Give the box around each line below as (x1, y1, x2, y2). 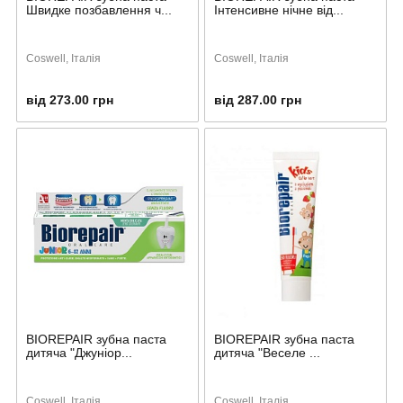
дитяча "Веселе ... (214, 345, 320, 360)
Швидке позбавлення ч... (26, 2, 172, 17)
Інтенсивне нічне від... (214, 2, 344, 17)
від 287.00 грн (214, 92, 301, 107)
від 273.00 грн (26, 92, 113, 107)
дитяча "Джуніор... (26, 345, 132, 360)
